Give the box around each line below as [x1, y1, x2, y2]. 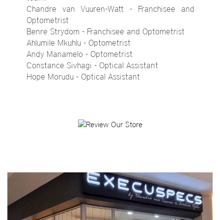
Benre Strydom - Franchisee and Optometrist [27, 27, 185, 37]
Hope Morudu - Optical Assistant [27, 72, 140, 82]
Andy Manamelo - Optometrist [27, 49, 133, 59]
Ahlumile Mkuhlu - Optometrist [27, 38, 131, 48]
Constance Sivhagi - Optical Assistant [27, 60, 158, 71]
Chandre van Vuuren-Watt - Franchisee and [27, 4, 194, 14]
